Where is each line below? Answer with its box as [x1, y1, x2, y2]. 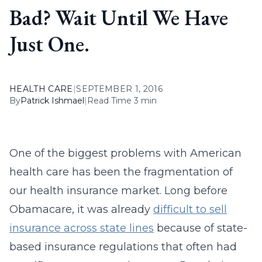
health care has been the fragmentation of [9, 166, 233, 178]
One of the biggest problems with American [9, 147, 242, 160]
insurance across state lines [9, 222, 154, 235]
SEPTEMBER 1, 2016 [76, 84, 163, 94]
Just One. [9, 30, 89, 58]
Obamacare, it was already [9, 203, 153, 216]
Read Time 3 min [87, 95, 157, 106]
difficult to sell [153, 203, 227, 216]
